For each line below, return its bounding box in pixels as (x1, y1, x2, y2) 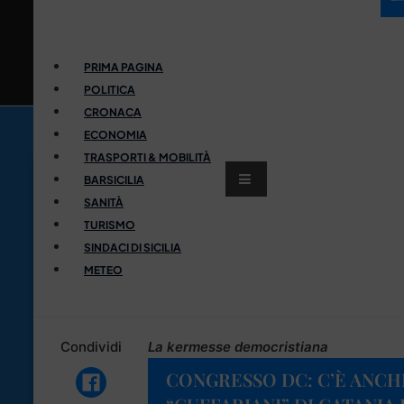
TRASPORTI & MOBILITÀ (84, 150, 211, 164)
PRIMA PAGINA (84, 60, 163, 74)
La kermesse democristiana (148, 337, 328, 355)
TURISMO (84, 217, 135, 232)
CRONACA (84, 105, 142, 119)
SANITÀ (84, 195, 124, 209)
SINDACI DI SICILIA (84, 240, 181, 254)
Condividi (60, 337, 122, 355)
